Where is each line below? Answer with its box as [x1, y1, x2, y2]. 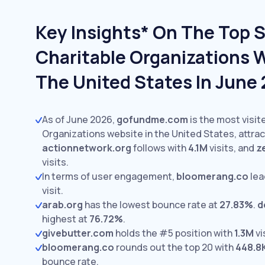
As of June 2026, [42, 113, 117, 126]
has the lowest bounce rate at [83, 198, 219, 211]
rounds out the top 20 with [114, 241, 235, 254]
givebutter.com [42, 227, 114, 240]
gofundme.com [117, 113, 188, 126]
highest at [42, 212, 89, 225]
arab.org [42, 198, 83, 211]
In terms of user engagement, [42, 170, 176, 183]
